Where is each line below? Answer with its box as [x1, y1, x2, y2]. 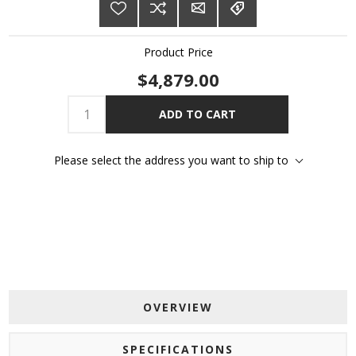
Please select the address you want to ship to [54, 152, 288, 168]
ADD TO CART [158, 106, 236, 122]
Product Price [143, 44, 213, 60]
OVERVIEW [143, 299, 213, 315]
